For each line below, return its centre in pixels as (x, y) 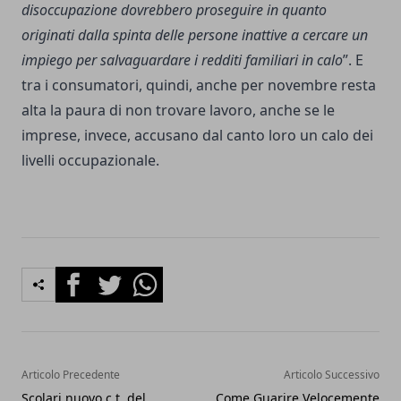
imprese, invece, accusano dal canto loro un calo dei (197, 135)
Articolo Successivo (332, 374)
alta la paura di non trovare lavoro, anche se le (178, 110)
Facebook (87, 276)
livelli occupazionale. (90, 160)
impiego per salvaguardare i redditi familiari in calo (182, 60)
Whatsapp (161, 276)
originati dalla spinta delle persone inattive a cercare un (195, 34)
